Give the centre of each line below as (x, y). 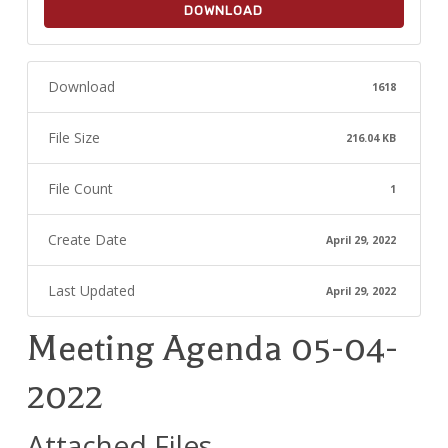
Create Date (87, 239)
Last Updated (91, 290)
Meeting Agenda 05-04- (212, 348)
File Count (80, 188)
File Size (73, 137)
